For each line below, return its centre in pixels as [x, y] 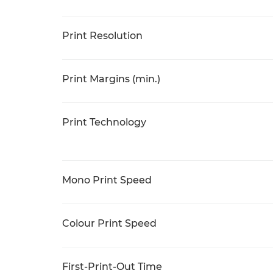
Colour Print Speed [109, 223]
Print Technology [104, 122]
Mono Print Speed [107, 180]
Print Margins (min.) [111, 79]
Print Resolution [102, 36]
